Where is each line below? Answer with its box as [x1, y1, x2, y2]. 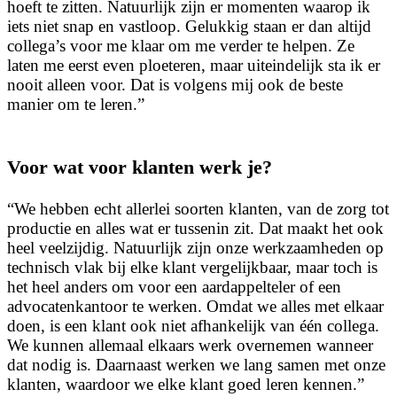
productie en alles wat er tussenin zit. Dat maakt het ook [7, 218, 384, 237]
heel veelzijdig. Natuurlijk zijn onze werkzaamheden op [7, 237, 384, 257]
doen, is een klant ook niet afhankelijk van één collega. [7, 315, 379, 335]
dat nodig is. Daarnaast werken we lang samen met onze [7, 354, 385, 374]
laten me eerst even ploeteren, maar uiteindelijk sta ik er [7, 55, 380, 74]
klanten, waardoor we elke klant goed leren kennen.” [7, 374, 364, 393]
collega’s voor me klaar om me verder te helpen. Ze [7, 35, 354, 55]
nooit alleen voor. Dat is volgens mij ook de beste [7, 74, 343, 94]
